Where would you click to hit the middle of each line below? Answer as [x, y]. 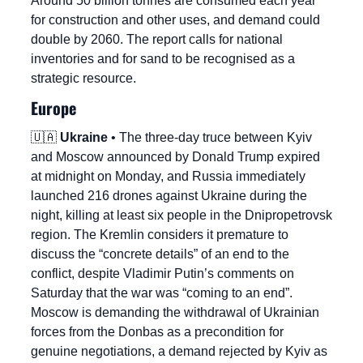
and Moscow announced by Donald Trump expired [175, 157]
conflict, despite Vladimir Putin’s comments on [162, 274]
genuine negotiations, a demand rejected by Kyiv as [179, 352]
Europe [53, 108]
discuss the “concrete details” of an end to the [160, 254]
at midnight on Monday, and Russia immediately [168, 177]
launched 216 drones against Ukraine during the [169, 196]
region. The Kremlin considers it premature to [160, 235]
